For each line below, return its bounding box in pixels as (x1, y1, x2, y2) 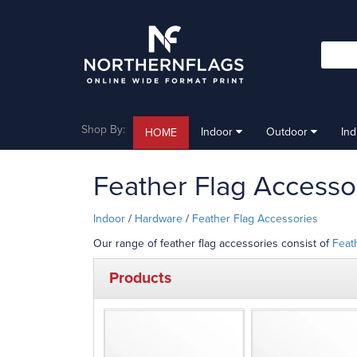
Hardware (135, 212, 182, 226)
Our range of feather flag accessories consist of (93, 237, 332, 250)
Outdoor (266, 125, 311, 139)
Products (109, 269, 171, 288)
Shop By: (81, 123, 125, 136)
